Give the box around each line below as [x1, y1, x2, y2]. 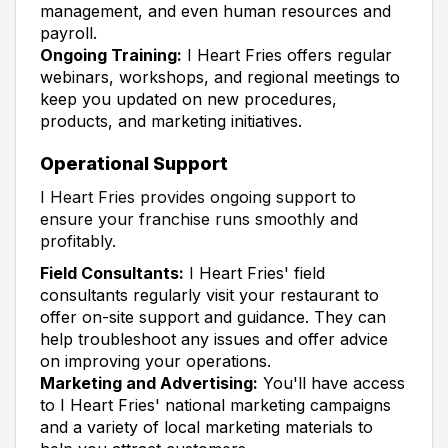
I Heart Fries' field [184, 262, 325, 283]
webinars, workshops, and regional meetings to [40, 66, 400, 87]
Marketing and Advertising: [40, 372, 258, 393]
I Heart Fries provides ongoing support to [40, 186, 356, 207]
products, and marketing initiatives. [40, 110, 302, 131]
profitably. [40, 230, 116, 251]
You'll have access [258, 372, 405, 393]
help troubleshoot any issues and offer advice [40, 328, 388, 349]
